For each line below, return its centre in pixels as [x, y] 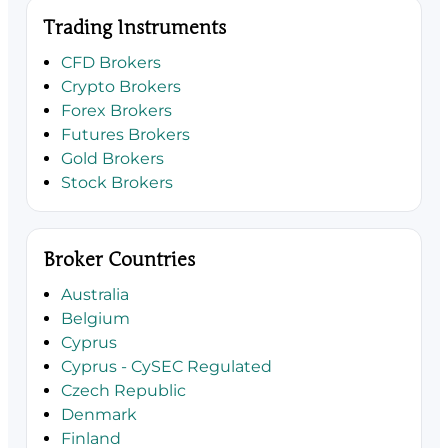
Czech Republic [123, 390]
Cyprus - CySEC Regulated [166, 366]
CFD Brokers [111, 62]
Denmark [99, 414]
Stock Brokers [117, 182]
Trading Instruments [134, 26]
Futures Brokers [125, 134]
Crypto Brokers [121, 86]
